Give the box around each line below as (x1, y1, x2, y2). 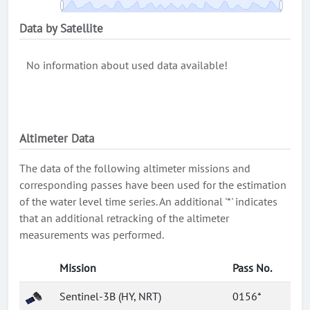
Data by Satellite (19, 21, 103, 36)
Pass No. (232, 261, 272, 275)
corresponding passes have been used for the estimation (19, 178, 286, 192)
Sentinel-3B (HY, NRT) (60, 289, 161, 303)
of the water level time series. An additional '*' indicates (19, 194, 277, 208)
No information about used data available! (26, 58, 228, 72)
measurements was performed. (19, 228, 164, 241)
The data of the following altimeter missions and (19, 161, 250, 175)
